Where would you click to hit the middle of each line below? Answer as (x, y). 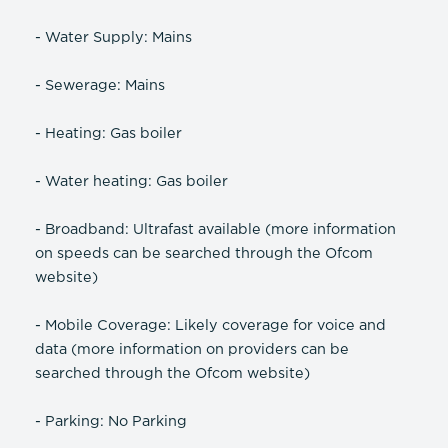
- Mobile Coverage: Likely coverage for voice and (210, 326)
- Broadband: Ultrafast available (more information (215, 230)
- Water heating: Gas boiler (131, 182)
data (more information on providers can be (192, 350)
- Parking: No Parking (111, 422)
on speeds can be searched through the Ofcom (204, 254)
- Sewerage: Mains (100, 86)
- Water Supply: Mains (113, 38)
